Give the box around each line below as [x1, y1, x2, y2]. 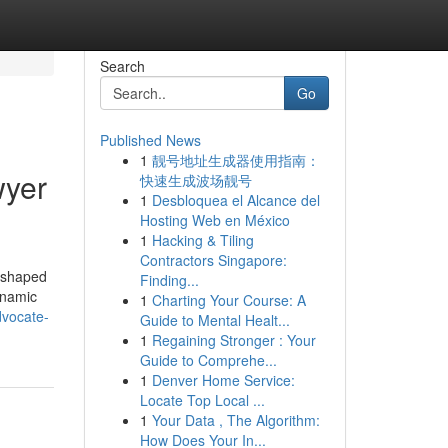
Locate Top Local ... [139, 390, 265, 410]
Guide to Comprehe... [139, 350, 277, 370]
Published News [99, 130, 201, 150]
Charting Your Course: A [151, 290, 306, 310]
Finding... [139, 270, 199, 290]
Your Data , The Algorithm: [151, 410, 320, 430]
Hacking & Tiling [151, 230, 254, 250]
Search [99, 56, 145, 76]
